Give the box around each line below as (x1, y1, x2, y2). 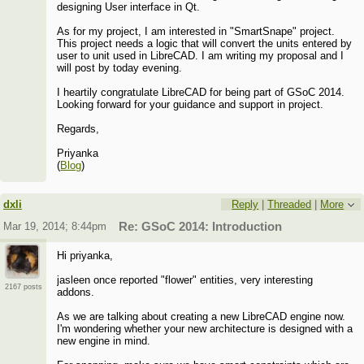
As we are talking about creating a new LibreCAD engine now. (57, 310, 346, 323)
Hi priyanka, (57, 249, 114, 262)
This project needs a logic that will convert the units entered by (57, 37, 353, 50)
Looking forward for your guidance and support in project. (57, 98, 324, 111)
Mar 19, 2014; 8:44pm (3, 220, 107, 233)
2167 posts (4, 283, 42, 292)
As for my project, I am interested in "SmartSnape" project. (57, 25, 336, 38)
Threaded (267, 198, 312, 211)
